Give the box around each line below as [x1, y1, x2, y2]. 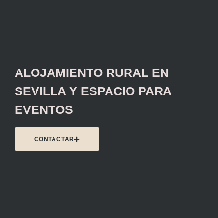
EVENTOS [15, 102, 73, 116]
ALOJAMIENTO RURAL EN [15, 65, 169, 79]
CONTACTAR [34, 135, 74, 143]
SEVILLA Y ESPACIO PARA [15, 84, 171, 98]
